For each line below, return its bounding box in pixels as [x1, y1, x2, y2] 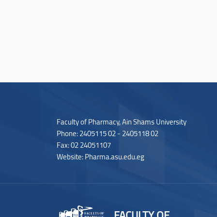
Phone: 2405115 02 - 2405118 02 [57, 126, 158, 140]
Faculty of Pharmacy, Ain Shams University [57, 114, 186, 129]
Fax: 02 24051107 [57, 138, 111, 152]
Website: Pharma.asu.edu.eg [57, 149, 144, 164]
